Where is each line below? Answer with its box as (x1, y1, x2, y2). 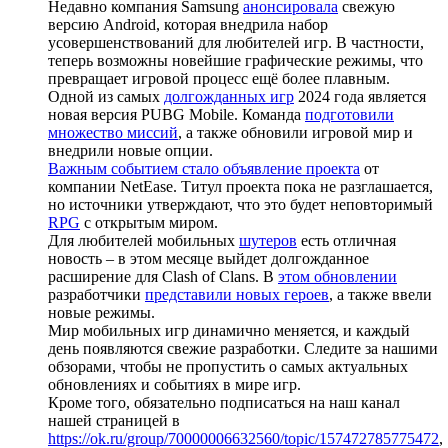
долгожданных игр (164, 87, 294, 105)
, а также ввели (329, 285, 432, 303)
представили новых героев (145, 285, 329, 303)
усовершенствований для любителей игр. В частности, (48, 33, 424, 51)
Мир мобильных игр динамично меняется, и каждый (48, 321, 410, 339)
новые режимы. (48, 303, 155, 321)
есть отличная (297, 231, 396, 249)
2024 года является (294, 87, 426, 105)
